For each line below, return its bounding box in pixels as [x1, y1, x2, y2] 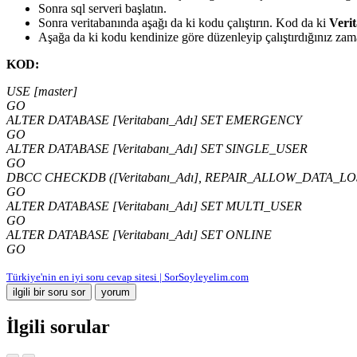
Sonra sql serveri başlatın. [38, 2, 167, 16]
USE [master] [6, 84, 80, 99]
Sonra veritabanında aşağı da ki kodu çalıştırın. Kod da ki [38, 16, 329, 30]
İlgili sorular [6, 316, 110, 338]
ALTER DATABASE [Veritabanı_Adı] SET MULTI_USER [6, 199, 305, 214]
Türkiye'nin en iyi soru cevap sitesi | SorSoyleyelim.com [6, 271, 249, 284]
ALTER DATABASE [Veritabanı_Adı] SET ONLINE [6, 228, 275, 242]
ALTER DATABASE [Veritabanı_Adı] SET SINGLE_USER [6, 142, 311, 156]
